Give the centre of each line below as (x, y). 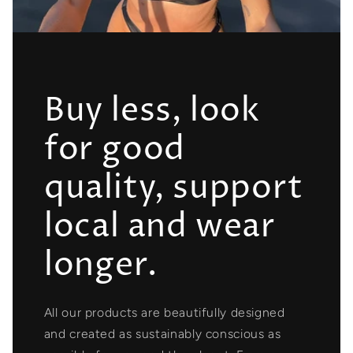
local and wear (160, 227)
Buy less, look (152, 111)
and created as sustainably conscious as (162, 333)
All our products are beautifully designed (164, 312)
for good (115, 150)
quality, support (173, 188)
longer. (100, 266)
